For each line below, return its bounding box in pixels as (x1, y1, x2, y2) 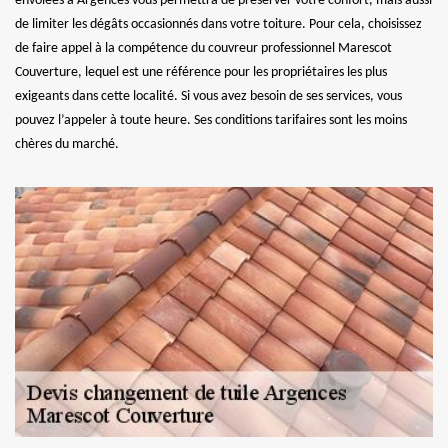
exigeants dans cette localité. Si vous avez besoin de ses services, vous (15, 88, 402, 104)
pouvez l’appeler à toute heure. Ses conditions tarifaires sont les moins (15, 112, 407, 128)
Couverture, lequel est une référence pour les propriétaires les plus (15, 64, 387, 80)
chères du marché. (15, 136, 119, 152)
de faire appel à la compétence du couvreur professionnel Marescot (15, 40, 392, 56)
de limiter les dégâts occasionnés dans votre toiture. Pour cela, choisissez (15, 16, 422, 32)
